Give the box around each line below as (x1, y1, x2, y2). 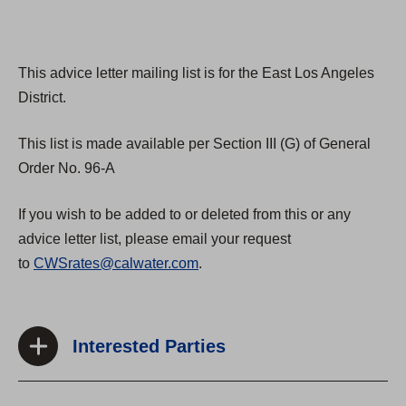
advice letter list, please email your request (18, 231, 291, 247)
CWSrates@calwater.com (34, 256, 198, 272)
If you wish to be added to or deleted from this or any (18, 207, 351, 223)
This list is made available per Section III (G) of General (18, 136, 371, 152)
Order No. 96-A (18, 160, 115, 177)
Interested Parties (72, 336, 226, 357)
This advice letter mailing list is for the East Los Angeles (18, 65, 374, 82)
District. (18, 90, 66, 106)
